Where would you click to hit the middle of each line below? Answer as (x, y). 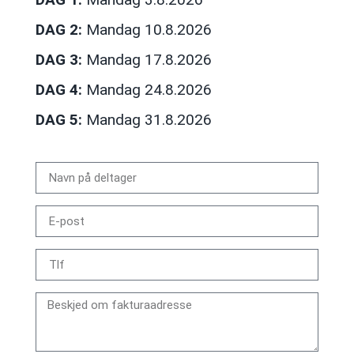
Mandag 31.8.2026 (147, 119)
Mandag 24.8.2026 (147, 89)
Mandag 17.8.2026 (147, 59)
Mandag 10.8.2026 (147, 29)
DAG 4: (58, 89)
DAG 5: (58, 119)
